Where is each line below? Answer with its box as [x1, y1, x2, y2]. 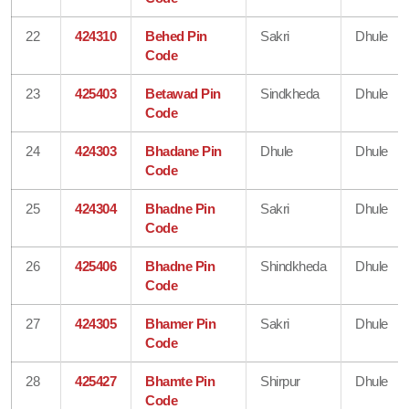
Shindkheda [260, 257, 327, 274]
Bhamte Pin [145, 372, 215, 389]
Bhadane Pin [145, 142, 222, 159]
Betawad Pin [145, 85, 221, 101]
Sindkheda [260, 85, 320, 101]
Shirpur [260, 372, 300, 389]
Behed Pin [145, 27, 207, 44]
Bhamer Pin [145, 315, 216, 331]
